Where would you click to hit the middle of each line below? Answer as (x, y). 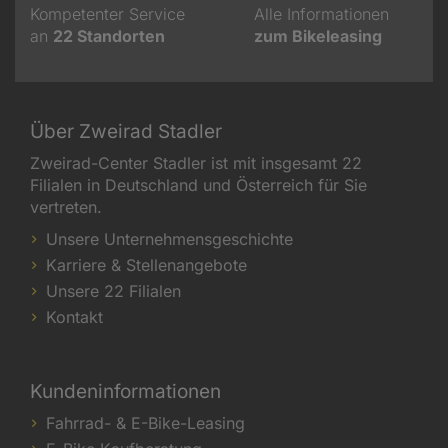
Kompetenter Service (107, 13)
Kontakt (74, 316)
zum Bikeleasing (318, 35)
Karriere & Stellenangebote (146, 264)
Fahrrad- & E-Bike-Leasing (145, 422)
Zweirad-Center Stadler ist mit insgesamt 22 (196, 162)
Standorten (119, 35)
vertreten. (66, 206)
